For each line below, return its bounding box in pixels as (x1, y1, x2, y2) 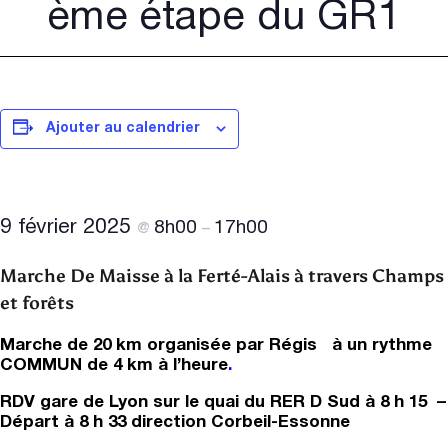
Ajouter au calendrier (46, 122, 200, 135)
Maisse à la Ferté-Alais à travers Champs (99, 265, 444, 288)
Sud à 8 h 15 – (327, 394, 446, 410)
